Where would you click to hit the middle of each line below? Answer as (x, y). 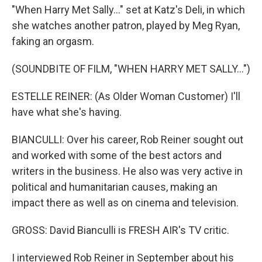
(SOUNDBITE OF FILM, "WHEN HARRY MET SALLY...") (131, 69)
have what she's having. (67, 112)
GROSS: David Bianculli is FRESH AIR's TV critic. (120, 230)
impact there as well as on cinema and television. (125, 203)
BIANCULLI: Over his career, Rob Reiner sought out (127, 139)
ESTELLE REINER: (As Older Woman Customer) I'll (126, 96)
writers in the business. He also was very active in (127, 171)
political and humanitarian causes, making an (115, 187)
